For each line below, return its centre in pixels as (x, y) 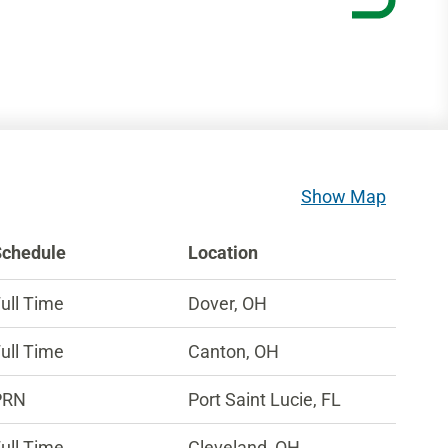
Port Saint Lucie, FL (265, 399)
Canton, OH (234, 351)
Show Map (344, 196)
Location (223, 252)
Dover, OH (228, 303)
